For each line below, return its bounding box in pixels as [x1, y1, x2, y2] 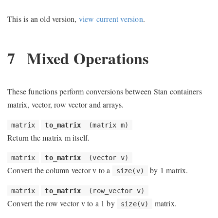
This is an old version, [7, 14, 79, 24]
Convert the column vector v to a [7, 165, 112, 176]
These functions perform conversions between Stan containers [7, 86, 202, 96]
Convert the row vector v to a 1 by [7, 198, 117, 208]
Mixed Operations [23, 46, 149, 70]
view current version [78, 14, 143, 24]
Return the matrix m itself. [7, 132, 90, 143]
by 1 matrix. [148, 165, 188, 176]
